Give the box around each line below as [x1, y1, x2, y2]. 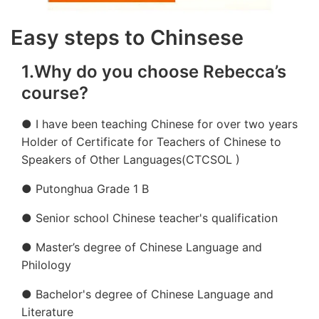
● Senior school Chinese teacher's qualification [21, 211, 278, 225]
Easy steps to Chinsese [11, 25, 244, 50]
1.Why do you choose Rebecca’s [21, 61, 286, 82]
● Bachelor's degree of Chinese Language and [21, 287, 273, 301]
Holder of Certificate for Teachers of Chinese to [21, 135, 281, 149]
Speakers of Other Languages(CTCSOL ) [21, 152, 240, 167]
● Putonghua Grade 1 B [21, 182, 149, 196]
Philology [21, 258, 71, 272]
